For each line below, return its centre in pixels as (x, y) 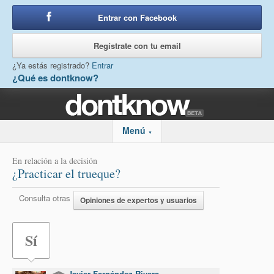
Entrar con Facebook (137, 17)
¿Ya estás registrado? (52, 65)
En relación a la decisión (55, 161)
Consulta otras (45, 198)
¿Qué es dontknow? (55, 78)
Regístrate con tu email (137, 46)
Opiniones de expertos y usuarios (139, 200)
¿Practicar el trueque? (66, 173)
